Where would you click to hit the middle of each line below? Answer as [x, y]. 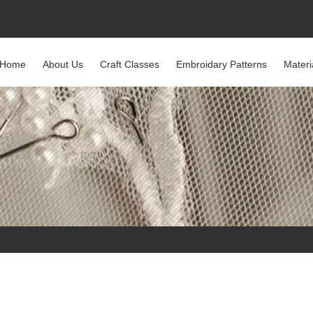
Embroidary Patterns [221, 64]
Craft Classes [130, 64]
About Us [63, 64]
